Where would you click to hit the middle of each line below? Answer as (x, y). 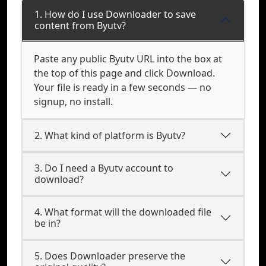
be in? (47, 223)
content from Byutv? (80, 26)
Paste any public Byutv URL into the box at (128, 59)
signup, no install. (73, 102)
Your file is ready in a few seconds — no (123, 87)
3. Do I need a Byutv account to (104, 168)
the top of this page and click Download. (124, 73)
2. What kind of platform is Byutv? (110, 135)
